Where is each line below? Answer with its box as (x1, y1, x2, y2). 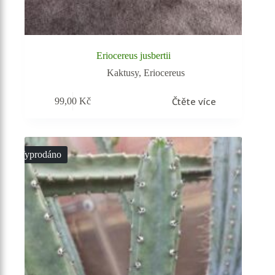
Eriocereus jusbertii (96, 50, 171, 61)
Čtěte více (171, 95, 216, 108)
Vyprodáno (18, 149, 61, 160)
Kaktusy (106, 67, 139, 78)
